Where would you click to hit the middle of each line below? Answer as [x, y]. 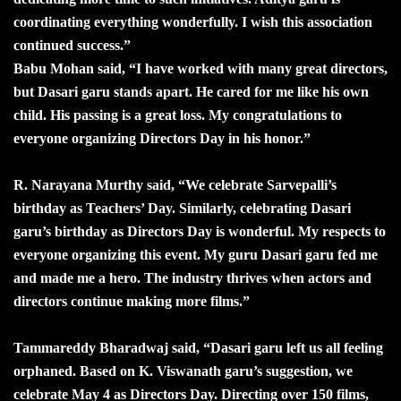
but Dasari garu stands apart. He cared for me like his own [191, 91]
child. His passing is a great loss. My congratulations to [178, 115]
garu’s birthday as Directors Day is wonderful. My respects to [200, 231]
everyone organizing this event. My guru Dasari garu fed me [196, 254]
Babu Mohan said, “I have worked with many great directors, [200, 68]
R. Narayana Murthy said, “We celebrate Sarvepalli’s [175, 184]
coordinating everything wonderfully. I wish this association [193, 21]
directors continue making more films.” [132, 301]
